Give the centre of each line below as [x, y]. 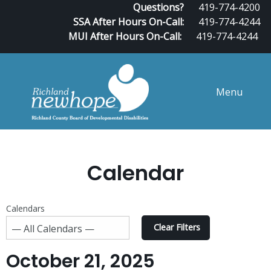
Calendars [25, 209]
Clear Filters [177, 227]
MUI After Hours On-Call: [125, 36]
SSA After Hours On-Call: [129, 22]
